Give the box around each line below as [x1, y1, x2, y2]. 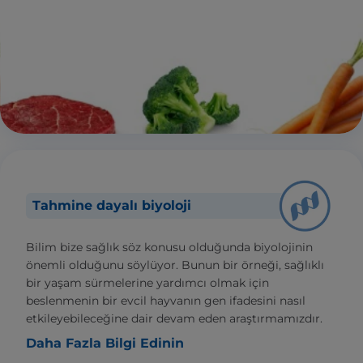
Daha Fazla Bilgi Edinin [26, 335, 184, 352]
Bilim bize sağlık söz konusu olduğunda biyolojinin [26, 240, 313, 255]
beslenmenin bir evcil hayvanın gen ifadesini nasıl [26, 293, 305, 309]
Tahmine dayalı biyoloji [32, 198, 191, 214]
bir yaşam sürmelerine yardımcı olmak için [26, 275, 269, 291]
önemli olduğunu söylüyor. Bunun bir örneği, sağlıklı [26, 258, 324, 273]
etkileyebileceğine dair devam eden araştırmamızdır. [26, 311, 322, 327]
